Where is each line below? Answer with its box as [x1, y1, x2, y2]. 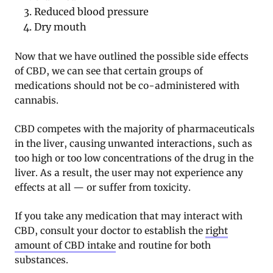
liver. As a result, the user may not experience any [15, 166, 243, 179]
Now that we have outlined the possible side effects [15, 50, 249, 62]
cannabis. [15, 94, 58, 106]
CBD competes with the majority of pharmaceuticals [15, 122, 255, 135]
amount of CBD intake [15, 239, 116, 251]
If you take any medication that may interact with [15, 210, 243, 222]
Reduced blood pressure [34, 5, 149, 18]
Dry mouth [34, 20, 87, 33]
